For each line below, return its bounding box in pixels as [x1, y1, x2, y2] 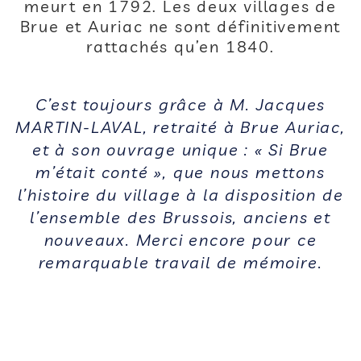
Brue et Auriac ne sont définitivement [19, 16, 342, 36]
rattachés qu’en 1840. [86, 36, 275, 56]
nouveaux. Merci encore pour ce [44, 230, 317, 250]
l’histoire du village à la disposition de [17, 185, 344, 205]
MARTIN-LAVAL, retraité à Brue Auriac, [15, 117, 346, 137]
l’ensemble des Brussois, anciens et [30, 207, 331, 227]
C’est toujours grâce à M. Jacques [35, 94, 326, 114]
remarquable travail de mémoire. [38, 252, 323, 272]
